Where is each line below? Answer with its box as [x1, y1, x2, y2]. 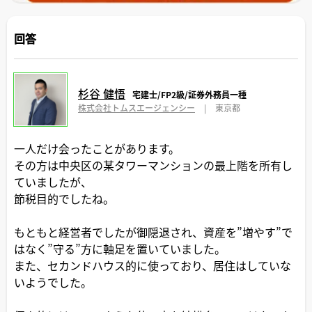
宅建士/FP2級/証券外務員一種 [132, 88, 247, 101]
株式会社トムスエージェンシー [78, 102, 195, 114]
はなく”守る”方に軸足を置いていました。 [14, 240, 226, 257]
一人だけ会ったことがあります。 [14, 139, 180, 157]
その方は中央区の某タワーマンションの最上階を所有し [14, 156, 292, 173]
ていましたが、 [14, 173, 92, 190]
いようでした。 [14, 273, 92, 290]
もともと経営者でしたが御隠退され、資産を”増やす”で [14, 223, 292, 240]
